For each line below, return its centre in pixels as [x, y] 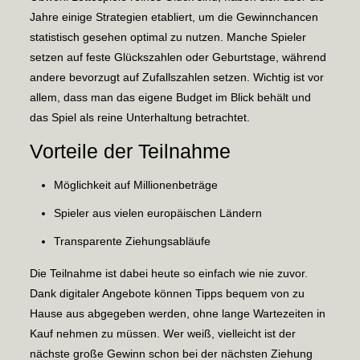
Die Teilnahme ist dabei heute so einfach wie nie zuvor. [168, 273]
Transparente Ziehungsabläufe [132, 241]
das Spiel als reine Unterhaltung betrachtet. [139, 117]
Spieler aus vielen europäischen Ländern [157, 213]
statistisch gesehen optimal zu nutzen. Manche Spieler [168, 37]
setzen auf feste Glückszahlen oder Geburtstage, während [178, 57]
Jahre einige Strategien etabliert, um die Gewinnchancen [174, 17]
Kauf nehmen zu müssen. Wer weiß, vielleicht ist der [162, 333]
